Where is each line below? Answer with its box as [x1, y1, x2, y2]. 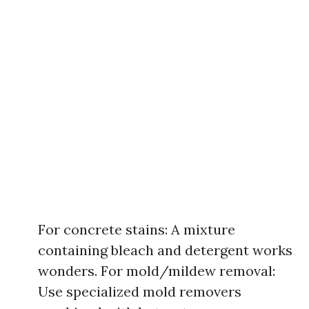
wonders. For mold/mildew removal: [38, 262, 275, 279]
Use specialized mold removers [38, 283, 241, 300]
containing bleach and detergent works [38, 241, 292, 259]
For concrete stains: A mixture [38, 221, 235, 238]
